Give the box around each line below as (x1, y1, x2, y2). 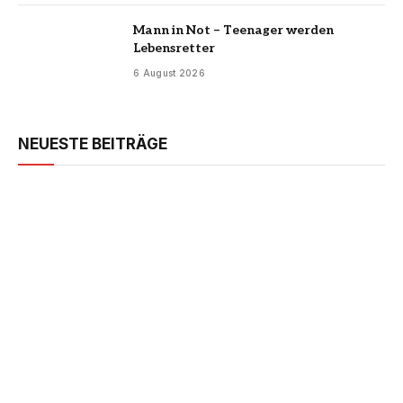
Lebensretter (133, 40, 215, 57)
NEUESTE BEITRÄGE (18, 134, 167, 153)
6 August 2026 (133, 67, 205, 79)
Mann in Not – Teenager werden (133, 22, 334, 39)
